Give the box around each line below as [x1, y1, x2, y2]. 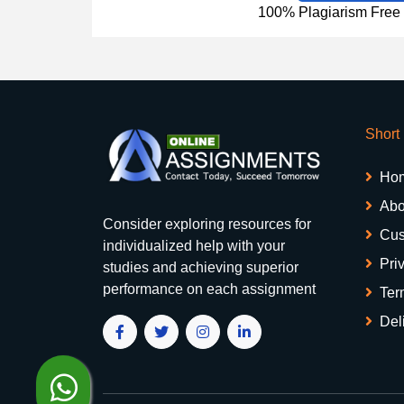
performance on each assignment [103, 280, 316, 297]
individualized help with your [103, 237, 285, 253]
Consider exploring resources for [103, 216, 311, 232]
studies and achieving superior [103, 259, 298, 275]
